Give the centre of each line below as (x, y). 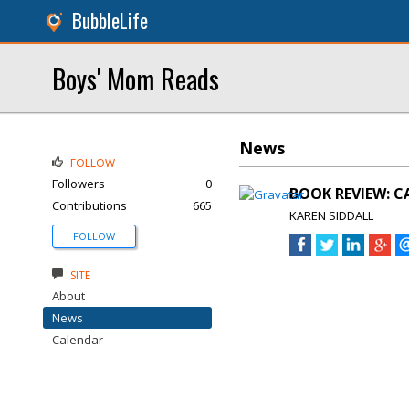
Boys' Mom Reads (136, 78)
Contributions (89, 205)
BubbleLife (110, 21)
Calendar (78, 340)
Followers (79, 184)
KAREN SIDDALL (331, 215)
